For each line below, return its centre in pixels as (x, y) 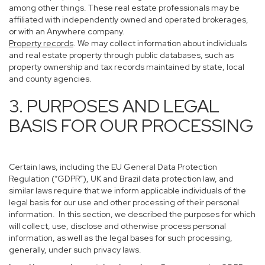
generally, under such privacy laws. (75, 250)
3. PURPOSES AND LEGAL (114, 106)
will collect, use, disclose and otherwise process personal (117, 226)
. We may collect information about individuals (160, 43)
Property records (41, 43)
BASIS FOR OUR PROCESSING (131, 125)
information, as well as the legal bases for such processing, (121, 238)
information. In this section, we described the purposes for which (132, 214)
